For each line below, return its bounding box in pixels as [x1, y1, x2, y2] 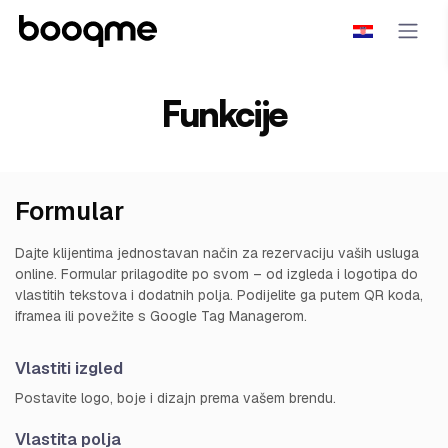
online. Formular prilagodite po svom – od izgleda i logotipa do [15, 265, 418, 283]
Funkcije [161, 91, 287, 136]
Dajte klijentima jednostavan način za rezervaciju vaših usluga [15, 244, 419, 262]
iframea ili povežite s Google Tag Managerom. [15, 307, 307, 325]
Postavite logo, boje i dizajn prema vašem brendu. [15, 389, 336, 407]
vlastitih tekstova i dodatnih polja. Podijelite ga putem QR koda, [15, 286, 423, 304]
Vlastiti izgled [15, 358, 123, 379]
